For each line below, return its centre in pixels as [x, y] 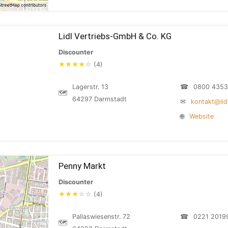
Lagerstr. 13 [90, 87]
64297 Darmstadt [99, 99]
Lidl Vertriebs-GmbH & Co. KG [115, 36]
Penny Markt [82, 166]
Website [202, 116]
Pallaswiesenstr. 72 [101, 217]
